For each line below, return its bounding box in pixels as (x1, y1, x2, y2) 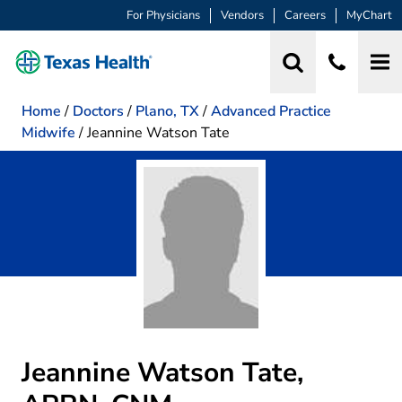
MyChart (346, 7, 392, 24)
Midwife (22, 122, 75, 143)
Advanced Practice (211, 100, 331, 121)
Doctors (73, 100, 124, 121)
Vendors (221, 7, 264, 24)
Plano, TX (135, 100, 199, 121)
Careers (284, 7, 326, 24)
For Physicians (127, 7, 200, 24)
